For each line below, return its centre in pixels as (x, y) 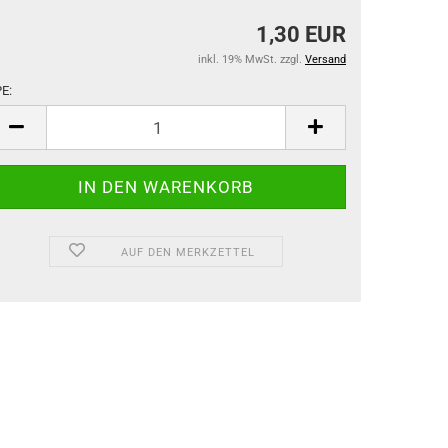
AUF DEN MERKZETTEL (187, 252)
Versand (325, 59)
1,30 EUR (301, 34)
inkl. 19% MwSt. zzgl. (251, 59)
